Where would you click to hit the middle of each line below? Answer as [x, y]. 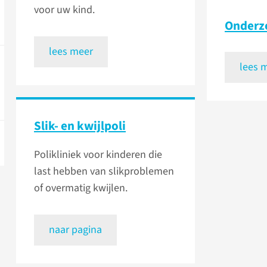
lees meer [71, 52]
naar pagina [75, 230]
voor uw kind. [64, 10]
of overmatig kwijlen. [81, 188]
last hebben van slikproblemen [104, 172]
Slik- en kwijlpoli [80, 126]
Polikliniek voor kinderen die [98, 155]
